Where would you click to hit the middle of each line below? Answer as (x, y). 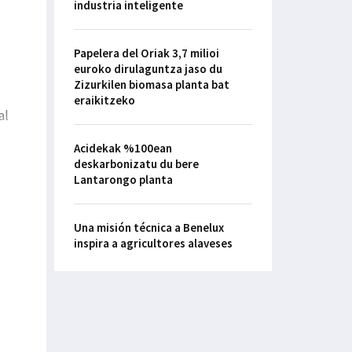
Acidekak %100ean (123, 148)
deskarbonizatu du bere (136, 164)
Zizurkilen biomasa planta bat (151, 85)
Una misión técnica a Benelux (148, 228)
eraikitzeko (104, 101)
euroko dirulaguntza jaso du (148, 69)
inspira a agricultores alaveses (153, 244)
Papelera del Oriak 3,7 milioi (146, 53)
